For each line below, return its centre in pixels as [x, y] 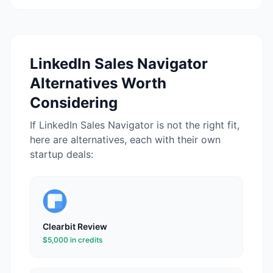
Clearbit [59, 226]
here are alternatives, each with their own [125, 140]
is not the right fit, [197, 125]
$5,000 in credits [73, 240]
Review [91, 226]
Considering [74, 103]
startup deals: [62, 154]
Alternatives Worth [98, 83]
